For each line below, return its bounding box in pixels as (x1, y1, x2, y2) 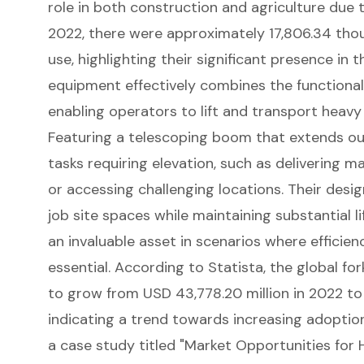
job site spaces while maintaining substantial (47, 205, 355, 225)
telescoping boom (128, 127, 252, 147)
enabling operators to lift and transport (47, 101, 322, 121)
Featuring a (47, 127, 128, 147)
